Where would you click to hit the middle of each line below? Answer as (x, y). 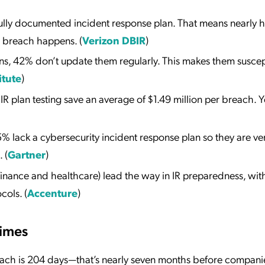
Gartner (27, 154)
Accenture (52, 192)
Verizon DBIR (114, 40)
